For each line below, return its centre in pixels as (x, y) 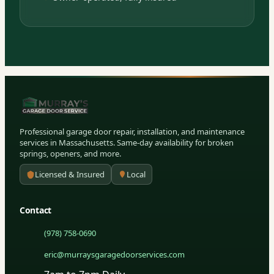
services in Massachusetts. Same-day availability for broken (127, 142)
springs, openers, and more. (70, 153)
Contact (36, 210)
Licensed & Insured (70, 174)
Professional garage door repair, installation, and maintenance (132, 131)
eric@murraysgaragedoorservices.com (114, 254)
